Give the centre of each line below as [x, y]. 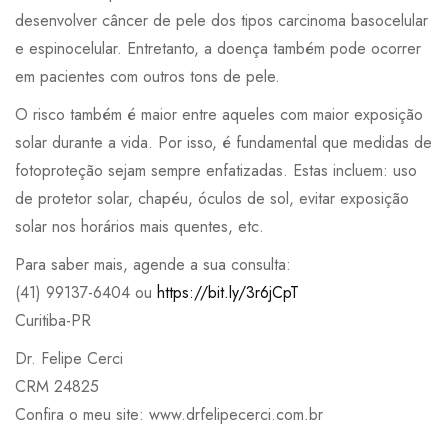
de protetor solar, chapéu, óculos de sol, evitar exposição [212, 198]
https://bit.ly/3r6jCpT [228, 292]
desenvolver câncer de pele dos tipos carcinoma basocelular [221, 20]
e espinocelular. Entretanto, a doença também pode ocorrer [218, 48]
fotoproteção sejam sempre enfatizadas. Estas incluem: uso [216, 170]
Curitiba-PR [53, 320]
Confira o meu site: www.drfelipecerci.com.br [169, 414]
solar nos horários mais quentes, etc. [139, 226]
